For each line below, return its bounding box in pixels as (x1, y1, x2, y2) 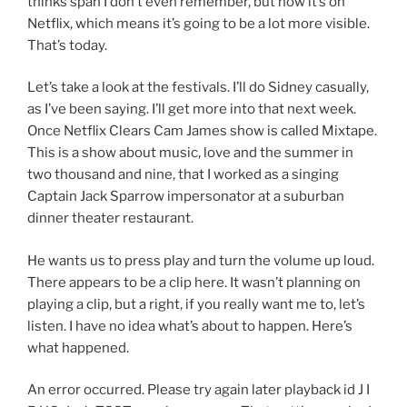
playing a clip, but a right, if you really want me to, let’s (27, 295, 365, 313)
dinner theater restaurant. (27, 210, 194, 227)
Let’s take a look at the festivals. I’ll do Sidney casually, (27, 79, 369, 96)
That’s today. (27, 36, 107, 54)
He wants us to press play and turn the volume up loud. (27, 252, 374, 269)
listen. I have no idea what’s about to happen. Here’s (27, 317, 352, 334)
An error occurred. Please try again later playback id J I (27, 382, 370, 399)
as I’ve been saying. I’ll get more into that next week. (27, 101, 356, 118)
